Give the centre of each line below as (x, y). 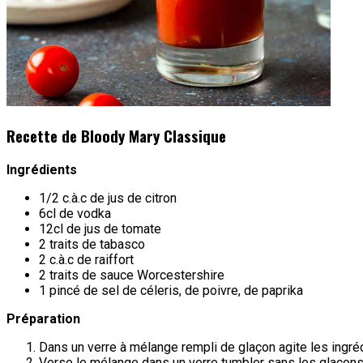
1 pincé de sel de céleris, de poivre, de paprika (171, 290)
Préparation (43, 318)
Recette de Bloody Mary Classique (116, 135)
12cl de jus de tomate (100, 228)
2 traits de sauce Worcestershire (132, 275)
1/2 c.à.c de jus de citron (108, 198)
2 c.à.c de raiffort (86, 259)
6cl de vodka (75, 213)
